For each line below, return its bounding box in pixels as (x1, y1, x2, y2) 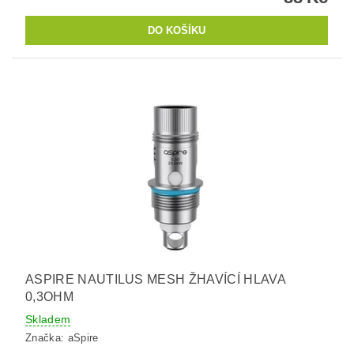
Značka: (25, 332, 68, 345)
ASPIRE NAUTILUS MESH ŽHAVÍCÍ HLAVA (25, 272, 285, 286)
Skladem (25, 312, 71, 326)
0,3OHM (25, 289, 73, 303)
